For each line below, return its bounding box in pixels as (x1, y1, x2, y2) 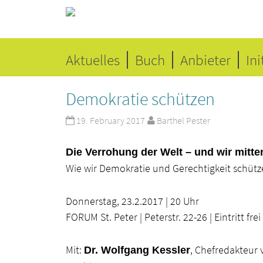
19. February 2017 (76, 114, 146, 126)
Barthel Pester (157, 114, 211, 126)
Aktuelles (66, 50, 120, 69)
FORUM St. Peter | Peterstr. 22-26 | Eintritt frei (66, 210, 261, 224)
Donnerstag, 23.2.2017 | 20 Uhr (66, 194, 199, 208)
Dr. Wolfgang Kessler (84, 244, 190, 256)
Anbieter (180, 50, 231, 69)
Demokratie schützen (66, 87, 215, 110)
